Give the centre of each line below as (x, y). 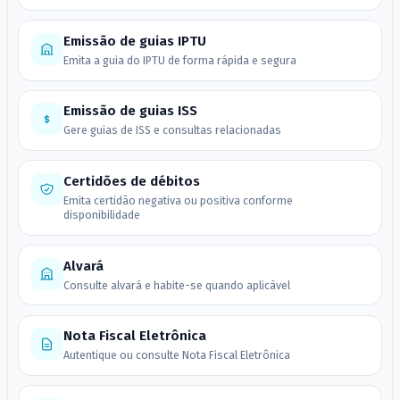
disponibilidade (101, 215)
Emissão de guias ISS (130, 111)
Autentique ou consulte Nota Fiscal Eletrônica (176, 355)
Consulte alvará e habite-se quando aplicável (176, 285)
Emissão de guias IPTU (134, 41)
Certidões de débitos (131, 182)
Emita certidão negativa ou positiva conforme (178, 201)
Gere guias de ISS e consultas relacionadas (172, 130)
